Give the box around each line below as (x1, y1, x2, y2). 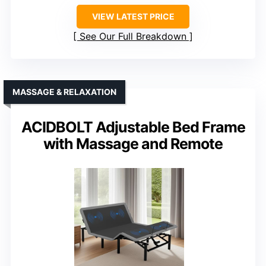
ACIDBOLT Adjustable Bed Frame (21, 118, 245, 137)
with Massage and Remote (43, 135, 223, 153)
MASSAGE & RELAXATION (12, 87, 116, 97)
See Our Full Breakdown (80, 30, 186, 43)
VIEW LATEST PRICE (91, 11, 175, 22)
